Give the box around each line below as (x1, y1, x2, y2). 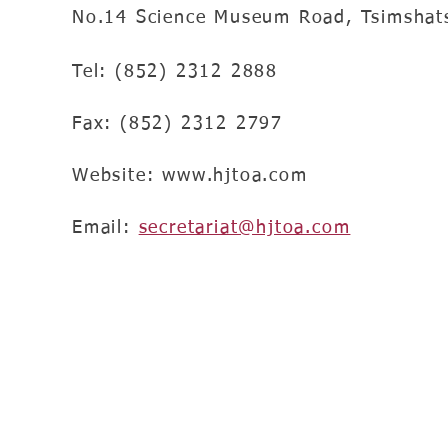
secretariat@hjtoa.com (138, 219, 351, 237)
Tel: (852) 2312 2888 (72, 63, 278, 81)
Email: (72, 219, 139, 237)
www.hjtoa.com (162, 167, 308, 185)
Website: (72, 167, 163, 185)
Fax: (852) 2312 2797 (72, 115, 283, 133)
